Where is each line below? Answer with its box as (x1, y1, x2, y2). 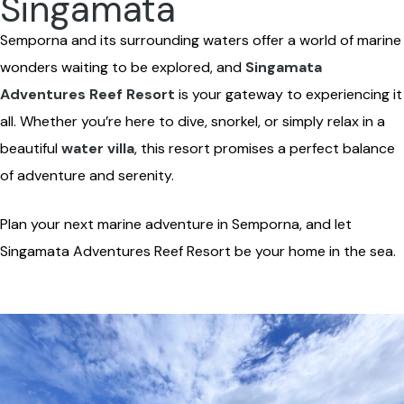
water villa (61, 139, 134, 158)
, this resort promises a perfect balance (134, 139, 395, 158)
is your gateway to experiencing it (175, 85, 402, 104)
